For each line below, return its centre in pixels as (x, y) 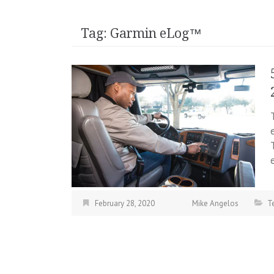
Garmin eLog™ (156, 33)
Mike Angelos (215, 204)
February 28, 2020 (125, 204)
